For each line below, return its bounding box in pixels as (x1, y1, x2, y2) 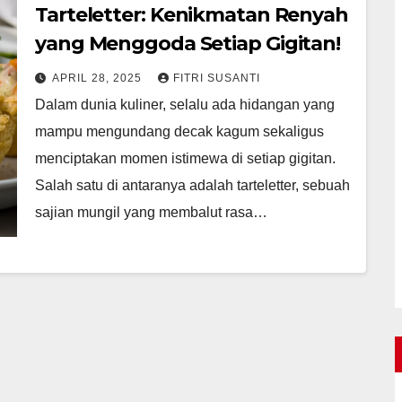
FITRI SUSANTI (173, 71, 260, 84)
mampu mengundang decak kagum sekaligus (35, 123, 324, 139)
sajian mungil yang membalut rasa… (35, 204, 267, 220)
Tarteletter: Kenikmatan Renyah (35, 2, 348, 27)
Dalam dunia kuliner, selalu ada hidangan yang (35, 96, 335, 112)
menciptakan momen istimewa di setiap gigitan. (35, 150, 336, 166)
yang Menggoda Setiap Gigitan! (35, 31, 341, 56)
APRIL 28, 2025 (52, 71, 145, 84)
